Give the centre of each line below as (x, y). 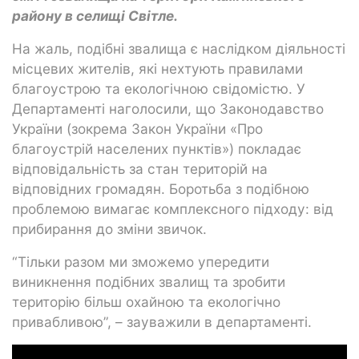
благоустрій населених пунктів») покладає (157, 148)
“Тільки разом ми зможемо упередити (141, 261)
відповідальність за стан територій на (140, 168)
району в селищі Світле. (95, 15)
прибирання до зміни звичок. (109, 228)
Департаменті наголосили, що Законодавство (168, 108)
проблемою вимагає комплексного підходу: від (173, 208)
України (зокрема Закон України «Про (137, 128)
